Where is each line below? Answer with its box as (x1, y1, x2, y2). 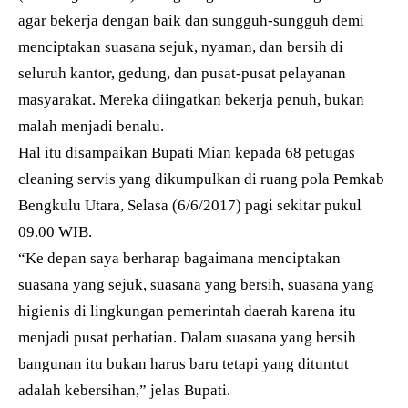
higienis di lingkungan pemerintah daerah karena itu (18, 302, 356, 320)
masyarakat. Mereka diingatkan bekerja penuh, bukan (18, 91, 364, 108)
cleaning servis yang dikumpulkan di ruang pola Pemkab (18, 170, 384, 188)
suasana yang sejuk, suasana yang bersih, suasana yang (18, 276, 374, 293)
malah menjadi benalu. (18, 117, 164, 135)
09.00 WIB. (18, 223, 92, 240)
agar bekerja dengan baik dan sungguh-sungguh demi (18, 12, 364, 29)
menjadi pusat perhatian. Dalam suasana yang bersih (18, 329, 356, 346)
